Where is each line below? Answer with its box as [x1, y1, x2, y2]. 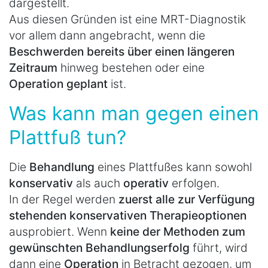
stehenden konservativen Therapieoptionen [9, 208, 246, 223]
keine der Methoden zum [107, 224, 245, 239]
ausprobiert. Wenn [9, 224, 107, 239]
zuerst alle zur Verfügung [115, 191, 255, 206]
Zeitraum [9, 60, 57, 75]
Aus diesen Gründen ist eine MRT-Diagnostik [9, 11, 246, 26]
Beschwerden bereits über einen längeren [9, 44, 234, 59]
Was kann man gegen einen [9, 101, 259, 125]
